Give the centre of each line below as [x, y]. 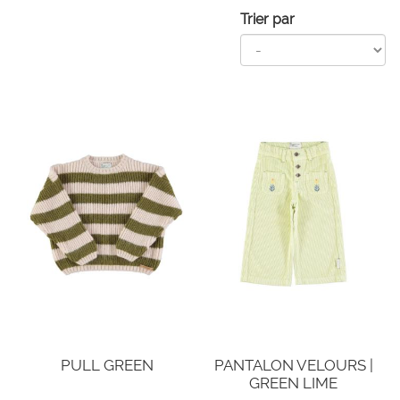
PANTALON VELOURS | [293, 365]
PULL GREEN [107, 365]
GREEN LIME [293, 383]
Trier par [267, 19]
